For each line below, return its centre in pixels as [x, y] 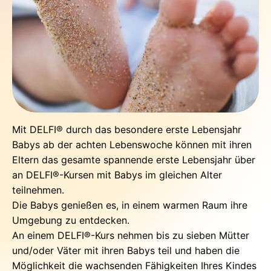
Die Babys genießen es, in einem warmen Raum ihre [130, 205]
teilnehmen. [40, 190]
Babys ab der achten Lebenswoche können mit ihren [132, 145]
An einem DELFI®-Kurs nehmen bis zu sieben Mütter [131, 235]
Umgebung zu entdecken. [72, 220]
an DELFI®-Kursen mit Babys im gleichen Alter [117, 175]
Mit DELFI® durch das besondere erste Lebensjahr [127, 129]
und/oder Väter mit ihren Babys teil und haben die [126, 250]
